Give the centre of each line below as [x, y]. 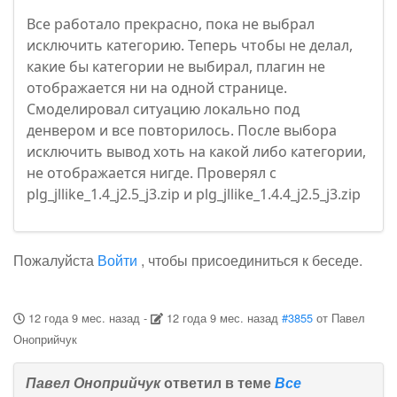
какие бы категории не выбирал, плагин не [176, 67]
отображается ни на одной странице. [157, 88]
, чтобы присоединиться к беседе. [250, 261]
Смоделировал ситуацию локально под [163, 109]
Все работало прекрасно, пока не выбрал [171, 24]
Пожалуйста [55, 261]
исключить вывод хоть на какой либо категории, [196, 152]
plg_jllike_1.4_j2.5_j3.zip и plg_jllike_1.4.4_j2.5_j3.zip [194, 195]
